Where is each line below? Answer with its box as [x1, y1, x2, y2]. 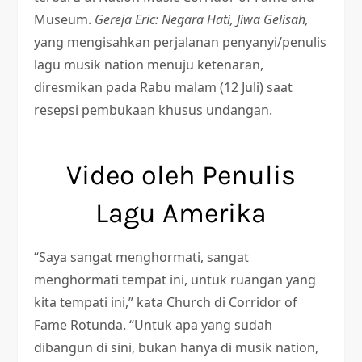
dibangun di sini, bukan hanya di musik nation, [34, 339, 319, 356]
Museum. [34, 11, 95, 28]
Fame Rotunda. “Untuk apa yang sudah [34, 316, 273, 334]
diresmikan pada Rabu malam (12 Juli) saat [34, 78, 293, 96]
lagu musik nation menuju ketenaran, [34, 56, 264, 74]
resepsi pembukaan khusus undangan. [34, 101, 273, 119]
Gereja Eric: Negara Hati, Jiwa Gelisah [95, 11, 306, 28]
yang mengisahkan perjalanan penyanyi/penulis [34, 33, 327, 51]
